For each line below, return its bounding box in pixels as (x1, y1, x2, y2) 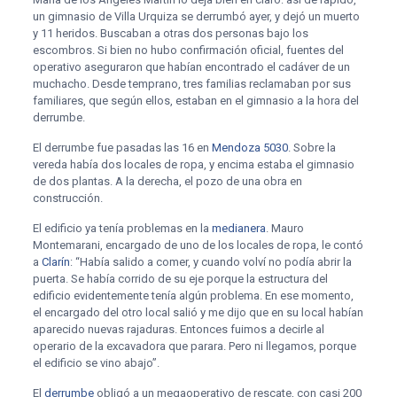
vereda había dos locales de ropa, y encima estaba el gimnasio (32, 158, 354, 171)
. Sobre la (287, 141, 336, 154)
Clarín (41, 255, 70, 269)
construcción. (32, 191, 103, 205)
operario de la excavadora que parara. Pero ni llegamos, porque (32, 339, 356, 353)
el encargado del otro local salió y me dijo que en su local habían (32, 306, 363, 319)
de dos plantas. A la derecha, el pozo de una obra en (32, 175, 302, 188)
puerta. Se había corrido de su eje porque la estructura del (32, 272, 328, 285)
